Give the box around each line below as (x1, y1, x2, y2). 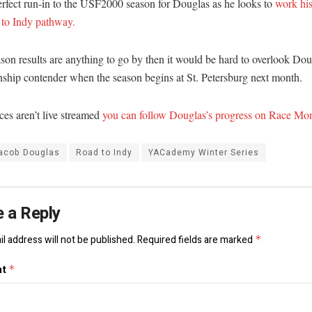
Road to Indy (76, 146, 132, 159)
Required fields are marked (137, 233, 255, 247)
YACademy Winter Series (148, 146, 259, 159)
